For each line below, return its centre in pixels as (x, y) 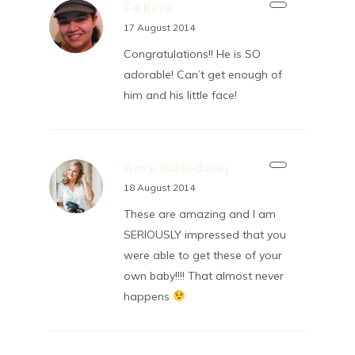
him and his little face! (180, 95)
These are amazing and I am (199, 214)
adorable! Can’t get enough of (202, 74)
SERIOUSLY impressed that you (204, 234)
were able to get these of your (202, 255)
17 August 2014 (159, 27)
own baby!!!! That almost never (203, 275)
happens (148, 296)
